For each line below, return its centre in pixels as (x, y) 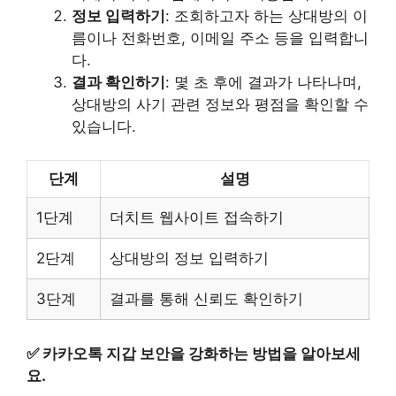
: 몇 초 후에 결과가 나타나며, (263, 82)
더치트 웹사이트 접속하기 (197, 217)
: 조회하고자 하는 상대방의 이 (267, 15)
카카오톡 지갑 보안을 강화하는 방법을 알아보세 (202, 353)
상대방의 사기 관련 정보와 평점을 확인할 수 (220, 104)
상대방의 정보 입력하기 (189, 258)
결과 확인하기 (118, 82)
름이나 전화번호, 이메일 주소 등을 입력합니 (220, 38)
